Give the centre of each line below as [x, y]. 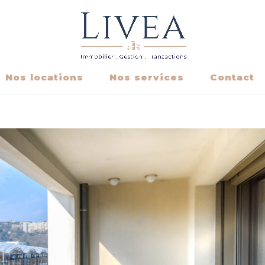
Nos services [146, 77]
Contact [232, 77]
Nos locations [44, 77]
